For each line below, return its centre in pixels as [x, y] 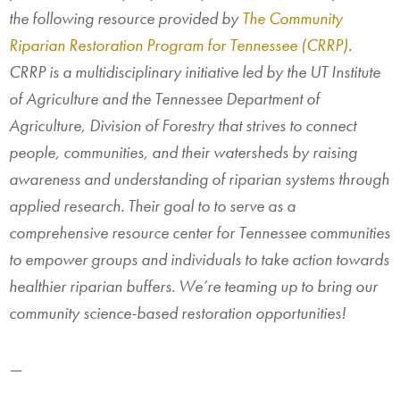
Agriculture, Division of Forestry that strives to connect [183, 126]
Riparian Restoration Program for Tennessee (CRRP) [179, 46]
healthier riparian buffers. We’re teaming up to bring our [193, 287]
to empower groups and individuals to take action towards [199, 260]
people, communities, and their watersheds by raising [183, 153]
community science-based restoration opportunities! [177, 313]
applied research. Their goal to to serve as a [152, 206]
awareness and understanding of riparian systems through [199, 179]
